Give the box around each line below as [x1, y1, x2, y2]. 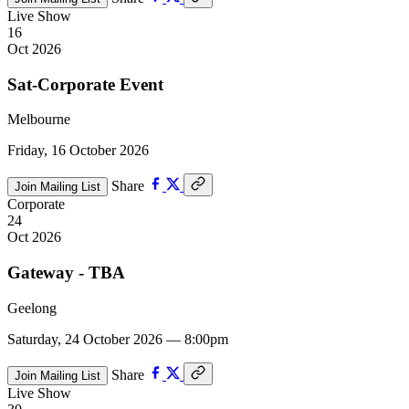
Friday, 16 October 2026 [7, 142, 149, 159]
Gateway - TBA [7, 262, 125, 282]
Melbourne [7, 111, 70, 128]
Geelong [7, 299, 57, 316]
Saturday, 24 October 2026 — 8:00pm [7, 330, 228, 347]
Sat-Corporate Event [7, 74, 163, 94]
